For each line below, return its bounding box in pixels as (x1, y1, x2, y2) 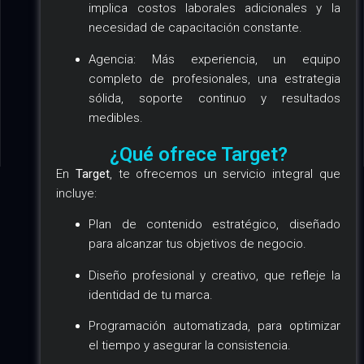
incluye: (56, 186, 97, 201)
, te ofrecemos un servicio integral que (110, 167, 340, 182)
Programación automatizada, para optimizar (89, 318, 340, 334)
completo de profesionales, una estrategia (89, 71, 340, 86)
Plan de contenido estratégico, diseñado (89, 217, 340, 232)
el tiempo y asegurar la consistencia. (89, 338, 292, 353)
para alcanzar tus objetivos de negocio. (89, 236, 307, 252)
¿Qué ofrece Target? (109, 143, 288, 167)
